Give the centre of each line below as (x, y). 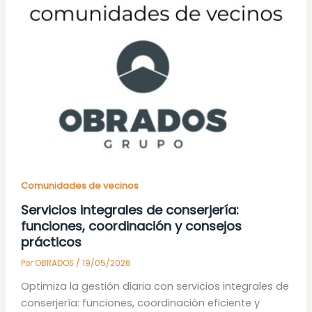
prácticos (51, 242)
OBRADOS (55, 264)
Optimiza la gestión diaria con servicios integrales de (155, 287)
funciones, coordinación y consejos (131, 226)
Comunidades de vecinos (79, 185)
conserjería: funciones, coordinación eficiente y (140, 303)
